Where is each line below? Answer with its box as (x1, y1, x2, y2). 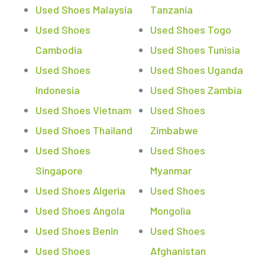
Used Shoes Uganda (150, 63, 243, 76)
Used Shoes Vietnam (35, 104, 131, 117)
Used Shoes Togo (150, 23, 231, 36)
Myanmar (150, 164, 192, 177)
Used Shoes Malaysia (35, 3, 132, 16)
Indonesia (35, 83, 80, 96)
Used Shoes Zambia (150, 83, 242, 96)
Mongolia (150, 204, 191, 217)
